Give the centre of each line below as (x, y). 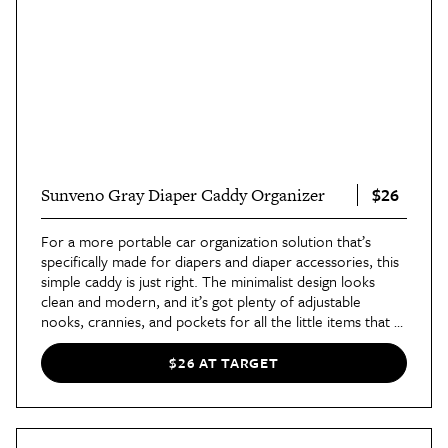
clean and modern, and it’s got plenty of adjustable (201, 301)
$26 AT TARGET (224, 363)
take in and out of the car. (123, 361)
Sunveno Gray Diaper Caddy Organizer (183, 195)
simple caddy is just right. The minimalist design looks (208, 281)
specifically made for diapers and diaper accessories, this (220, 261)
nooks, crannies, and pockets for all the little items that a (221, 321)
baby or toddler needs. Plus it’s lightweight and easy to (213, 341)
